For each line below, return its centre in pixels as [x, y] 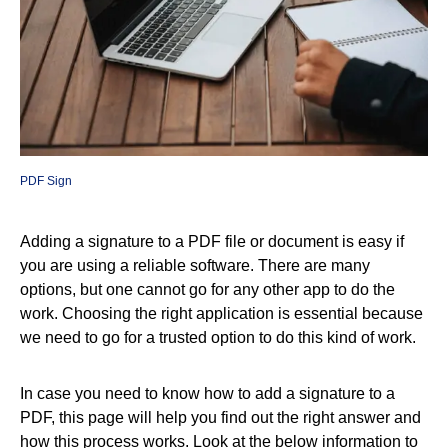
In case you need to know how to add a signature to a [207, 393]
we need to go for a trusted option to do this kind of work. [218, 337]
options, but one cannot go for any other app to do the [207, 289]
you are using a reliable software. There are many [195, 265]
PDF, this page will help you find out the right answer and [220, 417]
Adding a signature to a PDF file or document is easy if [212, 241]
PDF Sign [46, 180]
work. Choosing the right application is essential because [221, 313]
